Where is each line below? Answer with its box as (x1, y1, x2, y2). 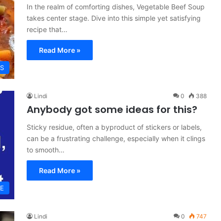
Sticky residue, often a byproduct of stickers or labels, (27, 123, 202, 131)
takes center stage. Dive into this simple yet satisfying (27, 14, 201, 22)
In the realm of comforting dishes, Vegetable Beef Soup (27, 2, 205, 11)
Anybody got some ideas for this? (27, 103, 197, 116)
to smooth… (27, 146, 65, 154)
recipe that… (27, 25, 68, 34)
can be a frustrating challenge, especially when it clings (27, 134, 205, 143)
